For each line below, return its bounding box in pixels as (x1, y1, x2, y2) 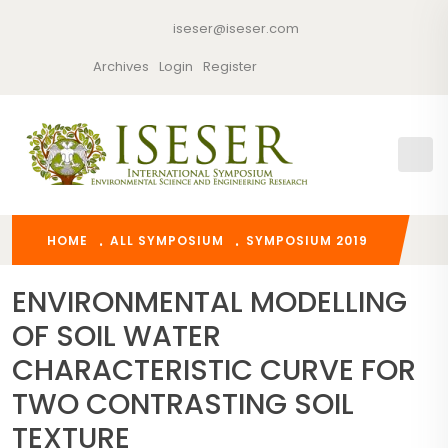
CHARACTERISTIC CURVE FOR (12, 350, 416, 390)
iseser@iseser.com (169, 19, 299, 38)
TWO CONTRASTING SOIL (12, 384, 354, 424)
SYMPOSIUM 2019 (246, 232, 368, 249)
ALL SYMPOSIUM (110, 232, 224, 249)
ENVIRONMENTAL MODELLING (12, 282, 407, 322)
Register (203, 57, 258, 76)
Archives (93, 57, 150, 76)
